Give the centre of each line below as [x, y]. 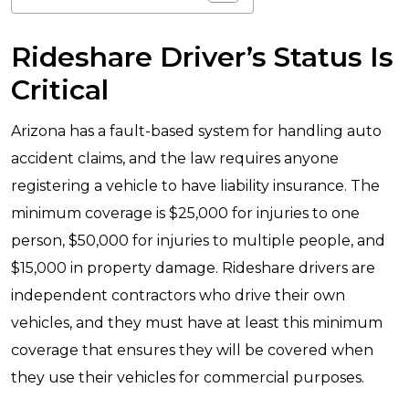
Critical [60, 90]
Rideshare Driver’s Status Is [202, 57]
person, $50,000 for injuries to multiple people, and [198, 241]
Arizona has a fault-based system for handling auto [196, 131]
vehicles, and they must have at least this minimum [197, 323]
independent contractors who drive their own [178, 295]
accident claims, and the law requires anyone [175, 158]
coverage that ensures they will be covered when [192, 350]
